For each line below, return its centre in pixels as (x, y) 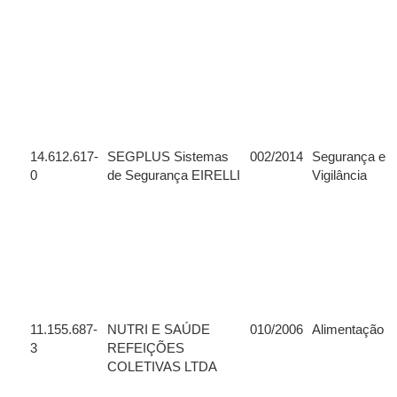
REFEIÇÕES (146, 348)
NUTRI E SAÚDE (159, 330)
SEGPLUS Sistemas (168, 157)
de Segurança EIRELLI (174, 175)
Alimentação (348, 330)
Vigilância (339, 175)
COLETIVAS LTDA (162, 367)
